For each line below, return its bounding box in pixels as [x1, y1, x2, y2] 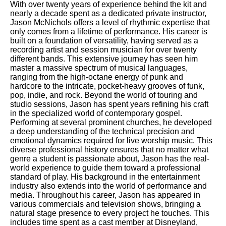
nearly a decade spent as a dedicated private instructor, [10, 9, 206, 18]
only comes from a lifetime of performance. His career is [10, 27, 207, 36]
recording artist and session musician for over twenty [10, 45, 197, 54]
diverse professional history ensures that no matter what [10, 145, 208, 154]
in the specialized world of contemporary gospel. [10, 109, 182, 118]
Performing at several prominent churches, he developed [10, 118, 212, 127]
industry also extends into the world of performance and [10, 182, 207, 190]
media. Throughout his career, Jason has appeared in [10, 191, 200, 199]
